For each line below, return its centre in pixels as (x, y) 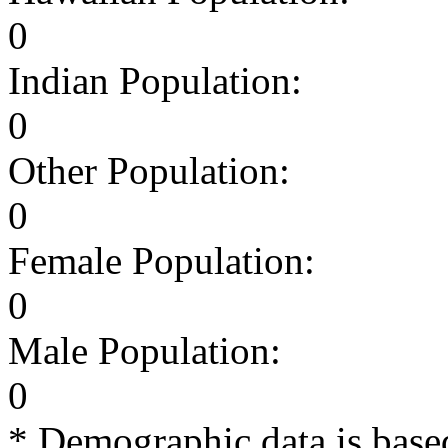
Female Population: (161, 260)
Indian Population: (155, 80)
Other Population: (149, 170)
